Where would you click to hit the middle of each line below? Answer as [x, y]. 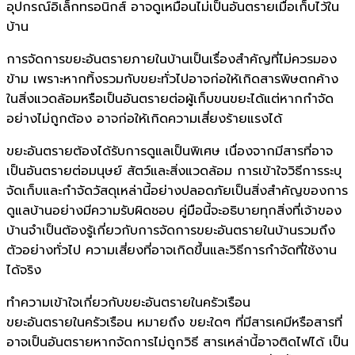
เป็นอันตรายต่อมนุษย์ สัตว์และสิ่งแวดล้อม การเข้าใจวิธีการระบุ [174, 171]
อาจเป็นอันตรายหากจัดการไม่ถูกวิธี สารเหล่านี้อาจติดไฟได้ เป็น [177, 342]
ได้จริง [24, 270]
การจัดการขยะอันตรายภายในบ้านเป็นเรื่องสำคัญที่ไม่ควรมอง [172, 59]
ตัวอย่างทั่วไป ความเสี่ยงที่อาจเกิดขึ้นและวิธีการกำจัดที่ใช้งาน [172, 250]
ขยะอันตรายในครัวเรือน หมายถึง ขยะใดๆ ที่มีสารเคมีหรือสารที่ [174, 322]
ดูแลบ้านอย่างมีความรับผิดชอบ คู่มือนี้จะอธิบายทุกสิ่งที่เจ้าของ [174, 210]
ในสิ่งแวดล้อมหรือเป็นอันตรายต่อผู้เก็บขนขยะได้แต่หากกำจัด [170, 99]
